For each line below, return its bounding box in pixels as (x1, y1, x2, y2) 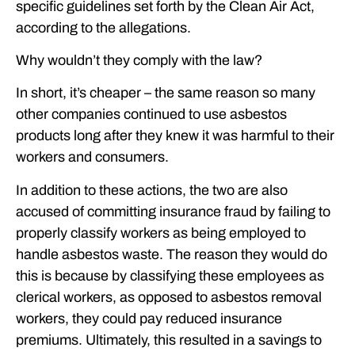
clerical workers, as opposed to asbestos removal (16, 288, 322, 305)
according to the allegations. (16, 19, 191, 36)
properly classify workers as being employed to (16, 224, 306, 241)
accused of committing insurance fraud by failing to (16, 203, 330, 219)
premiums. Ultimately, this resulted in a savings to (16, 331, 322, 348)
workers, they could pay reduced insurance (16, 310, 282, 326)
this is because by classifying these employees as (16, 267, 324, 284)
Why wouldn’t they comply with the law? (16, 52, 262, 68)
